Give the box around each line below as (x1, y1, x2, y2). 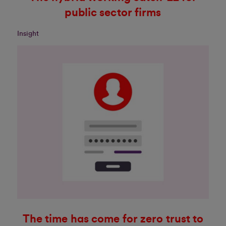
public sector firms (65, 7, 161, 19)
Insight (17, 30, 39, 38)
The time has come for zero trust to (22, 213, 204, 224)
